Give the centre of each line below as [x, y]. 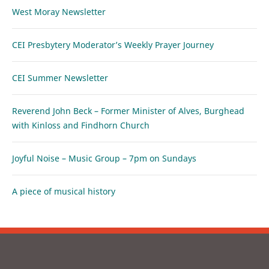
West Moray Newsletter [59, 11]
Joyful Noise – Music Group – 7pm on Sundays [104, 158]
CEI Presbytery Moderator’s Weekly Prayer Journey [113, 44]
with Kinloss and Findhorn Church [81, 125]
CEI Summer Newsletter [60, 77]
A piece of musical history [64, 191]
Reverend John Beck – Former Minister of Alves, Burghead [128, 110]
